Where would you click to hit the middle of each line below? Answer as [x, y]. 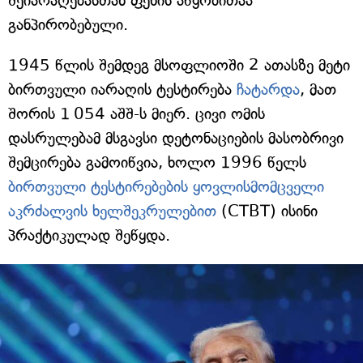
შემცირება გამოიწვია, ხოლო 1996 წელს [157, 163]
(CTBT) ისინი [267, 211]
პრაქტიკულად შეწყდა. [89, 236]
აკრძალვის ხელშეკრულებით [112, 211]
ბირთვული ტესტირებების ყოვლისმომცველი [166, 187]
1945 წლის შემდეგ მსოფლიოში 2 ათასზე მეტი [179, 66]
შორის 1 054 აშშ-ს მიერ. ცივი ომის [137, 114]
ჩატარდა [268, 90]
